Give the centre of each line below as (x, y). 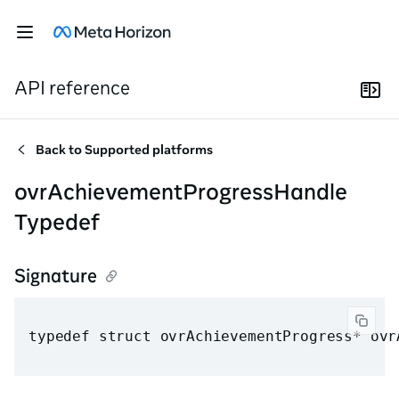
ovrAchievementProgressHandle (181, 191)
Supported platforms (149, 150)
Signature (56, 276)
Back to (60, 150)
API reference (72, 88)
